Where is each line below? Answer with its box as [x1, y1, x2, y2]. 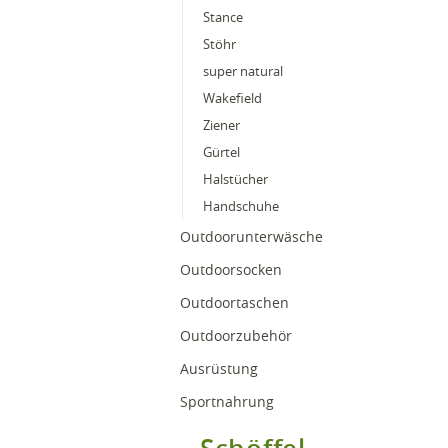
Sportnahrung [180, 392, 274, 411]
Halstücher [203, 170, 268, 188]
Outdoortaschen [180, 293, 293, 312]
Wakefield [203, 89, 262, 107]
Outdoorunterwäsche [180, 227, 327, 246]
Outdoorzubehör [180, 326, 296, 345]
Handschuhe [203, 197, 279, 215]
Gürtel [203, 143, 240, 161]
